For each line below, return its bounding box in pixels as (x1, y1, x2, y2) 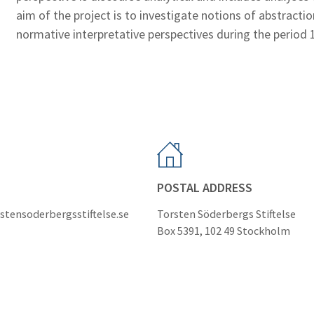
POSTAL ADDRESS (157, 179, 252, 196)
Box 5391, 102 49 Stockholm (157, 224, 290, 238)
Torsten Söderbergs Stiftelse (157, 207, 296, 221)
